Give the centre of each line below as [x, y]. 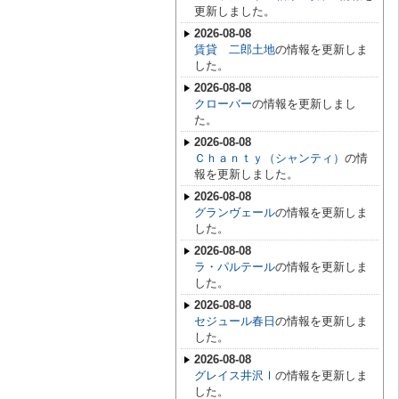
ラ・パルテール [235, 267]
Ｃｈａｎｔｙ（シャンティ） [269, 158]
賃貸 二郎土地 [235, 49]
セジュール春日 [235, 321]
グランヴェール [235, 212]
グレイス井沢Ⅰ [235, 375]
